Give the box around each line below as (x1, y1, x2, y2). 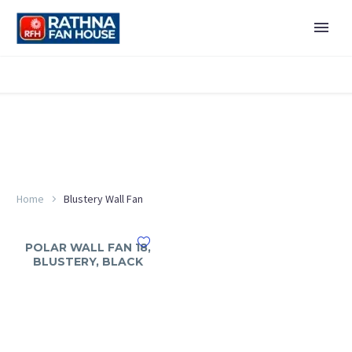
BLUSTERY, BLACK (33, 255, 143, 269)
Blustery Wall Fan (64, 191, 143, 206)
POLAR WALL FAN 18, (25, 240, 151, 255)
